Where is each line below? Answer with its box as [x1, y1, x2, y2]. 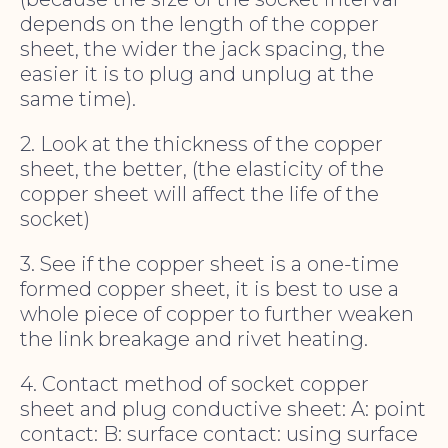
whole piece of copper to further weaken [20, 302, 414, 327]
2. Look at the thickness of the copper [20, 132, 383, 157]
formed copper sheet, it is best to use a [20, 277, 399, 302]
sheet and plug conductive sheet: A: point [20, 397, 426, 422]
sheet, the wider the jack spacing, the [20, 37, 385, 62]
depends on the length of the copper [20, 12, 379, 37]
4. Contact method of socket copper [20, 372, 369, 397]
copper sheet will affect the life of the [20, 182, 379, 207]
